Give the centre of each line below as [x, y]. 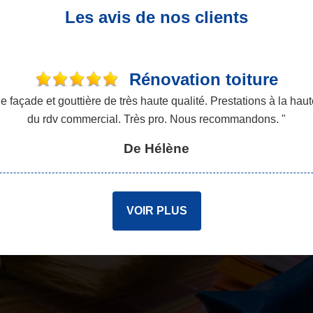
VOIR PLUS [156, 211]
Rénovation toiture [204, 79]
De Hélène [156, 148]
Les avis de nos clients [156, 17]
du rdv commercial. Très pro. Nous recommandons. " [156, 119]
